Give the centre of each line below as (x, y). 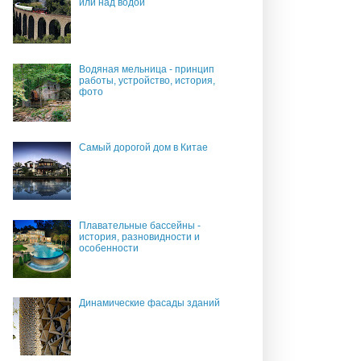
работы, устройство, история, (147, 81)
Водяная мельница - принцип (146, 70)
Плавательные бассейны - (139, 225)
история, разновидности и (139, 237)
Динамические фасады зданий (149, 303)
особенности (108, 248)
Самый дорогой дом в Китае (143, 147)
